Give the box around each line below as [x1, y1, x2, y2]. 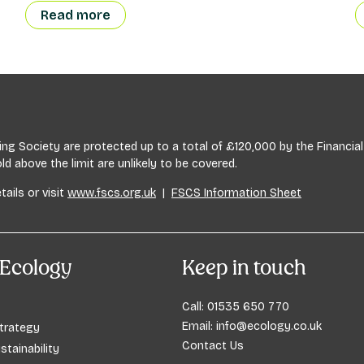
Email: [182, 319, 216, 334]
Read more [40, 7, 110, 24]
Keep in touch [182, 256, 306, 279]
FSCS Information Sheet [171, 186, 301, 201]
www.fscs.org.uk [67, 186, 156, 201]
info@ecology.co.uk [216, 319, 322, 334]
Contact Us [182, 339, 244, 353]
